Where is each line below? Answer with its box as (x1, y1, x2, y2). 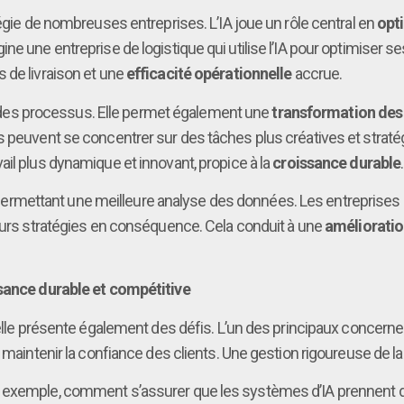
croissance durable (272, 152, 401, 172)
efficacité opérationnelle (125, 64, 292, 84)
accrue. (291, 64, 343, 84)
